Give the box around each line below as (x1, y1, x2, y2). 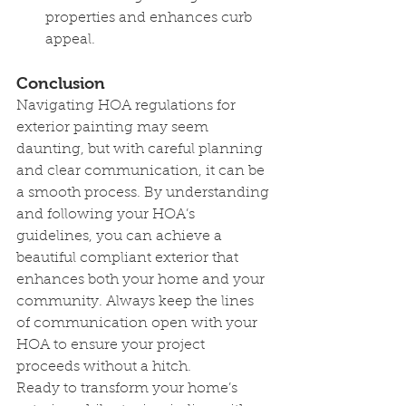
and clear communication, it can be (16, 164, 268, 179)
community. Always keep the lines (16, 295, 257, 309)
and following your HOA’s (16, 208, 198, 222)
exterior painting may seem (16, 121, 212, 135)
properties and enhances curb (45, 11, 256, 25)
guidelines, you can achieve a (16, 229, 226, 244)
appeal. (45, 33, 95, 47)
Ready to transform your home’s (16, 382, 241, 396)
